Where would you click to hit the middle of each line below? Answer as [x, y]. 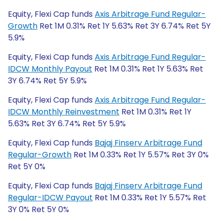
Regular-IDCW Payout [50, 198]
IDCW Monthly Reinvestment [64, 112]
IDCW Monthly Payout [50, 69]
